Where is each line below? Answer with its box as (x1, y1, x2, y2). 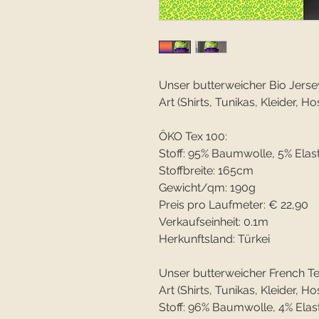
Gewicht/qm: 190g (159, 181, 256, 195)
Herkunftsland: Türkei (159, 232, 270, 246)
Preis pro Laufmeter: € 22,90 (159, 198, 308, 212)
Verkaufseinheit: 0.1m (159, 215, 268, 229)
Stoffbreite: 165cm (159, 164, 253, 178)
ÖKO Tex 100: (159, 130, 227, 144)
